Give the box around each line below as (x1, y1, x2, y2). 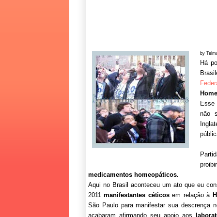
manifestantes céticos (104, 191, 170, 199)
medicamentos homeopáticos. (88, 170, 179, 178)
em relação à (169, 191, 213, 199)
